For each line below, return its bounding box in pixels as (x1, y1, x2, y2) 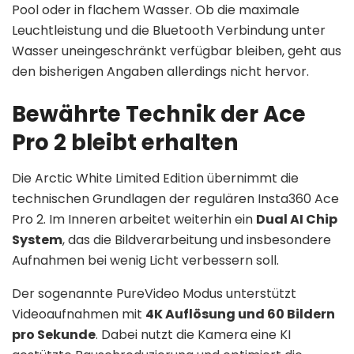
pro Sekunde (12, 325, 96, 344)
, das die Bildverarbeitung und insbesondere (62, 230, 331, 249)
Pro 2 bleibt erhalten (12, 127, 239, 158)
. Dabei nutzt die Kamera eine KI (96, 325, 291, 344)
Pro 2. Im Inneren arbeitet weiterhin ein (12, 209, 256, 228)
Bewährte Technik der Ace (12, 99, 306, 130)
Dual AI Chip (256, 209, 337, 228)
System (12, 230, 62, 249)
